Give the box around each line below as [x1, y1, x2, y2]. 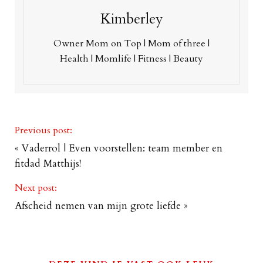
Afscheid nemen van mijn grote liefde [15, 199, 181, 213]
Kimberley [100, 9, 163, 29]
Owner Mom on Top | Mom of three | [53, 37, 210, 50]
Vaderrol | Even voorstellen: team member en [22, 141, 222, 156]
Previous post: [15, 124, 72, 137]
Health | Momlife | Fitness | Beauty [60, 52, 203, 66]
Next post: [15, 181, 57, 195]
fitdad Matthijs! [15, 157, 81, 171]
